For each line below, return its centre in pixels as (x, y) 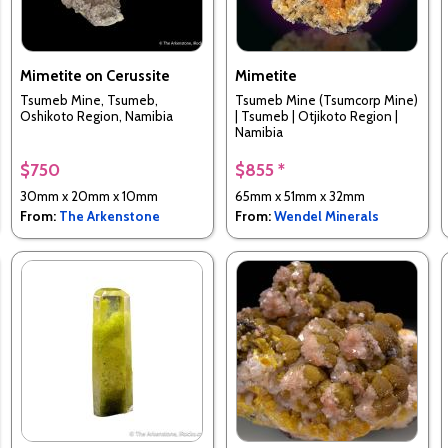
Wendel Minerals (326, 216)
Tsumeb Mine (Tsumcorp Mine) (326, 100)
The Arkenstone (109, 216)
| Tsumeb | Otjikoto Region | (316, 116)
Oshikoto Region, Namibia (96, 116)
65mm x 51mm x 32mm (299, 196)
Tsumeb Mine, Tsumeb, (88, 100)
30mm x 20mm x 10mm (88, 196)
